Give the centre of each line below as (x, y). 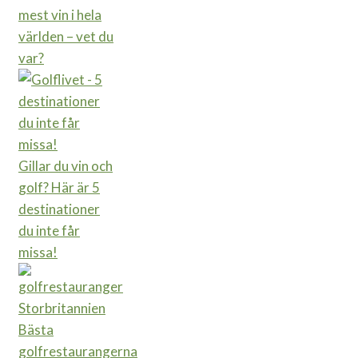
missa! (38, 253)
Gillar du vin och (66, 166)
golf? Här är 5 (59, 188)
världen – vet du (66, 37)
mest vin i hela (60, 15)
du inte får (49, 231)
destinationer (59, 209)
